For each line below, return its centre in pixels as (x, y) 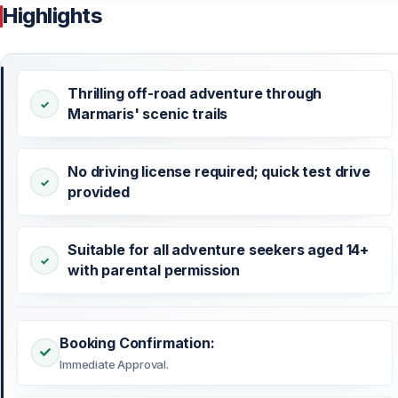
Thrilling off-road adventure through (195, 94)
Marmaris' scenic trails (148, 114)
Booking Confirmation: (137, 343)
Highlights (53, 16)
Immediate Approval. (114, 365)
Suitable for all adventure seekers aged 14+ (219, 250)
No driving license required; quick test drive (219, 172)
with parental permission (154, 271)
